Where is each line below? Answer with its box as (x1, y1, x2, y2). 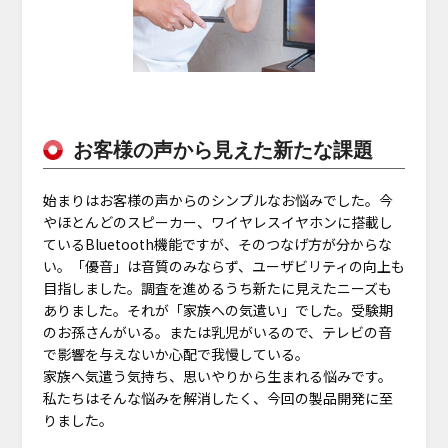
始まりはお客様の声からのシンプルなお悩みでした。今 (42, 190, 393, 211)
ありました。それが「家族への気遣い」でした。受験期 (42, 300, 393, 321)
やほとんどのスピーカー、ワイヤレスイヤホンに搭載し (42, 212, 393, 233)
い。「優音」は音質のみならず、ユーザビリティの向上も (42, 256, 405, 277)
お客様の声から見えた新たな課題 (72, 139, 373, 162)
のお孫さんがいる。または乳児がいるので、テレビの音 (42, 322, 392, 343)
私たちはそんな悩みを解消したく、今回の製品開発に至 (42, 388, 393, 409)
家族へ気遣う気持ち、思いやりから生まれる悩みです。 (42, 366, 392, 387)
